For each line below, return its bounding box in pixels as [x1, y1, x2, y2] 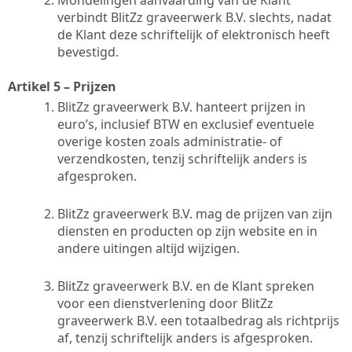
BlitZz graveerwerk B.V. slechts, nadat [111, 8, 332, 26]
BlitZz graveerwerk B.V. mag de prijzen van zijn [57, 204, 332, 222]
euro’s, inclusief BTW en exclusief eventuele [57, 115, 314, 133]
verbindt [57, 8, 108, 26]
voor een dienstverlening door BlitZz [57, 294, 273, 312]
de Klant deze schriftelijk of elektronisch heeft [57, 25, 330, 43]
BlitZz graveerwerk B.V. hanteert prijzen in [57, 97, 306, 115]
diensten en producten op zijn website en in [57, 222, 317, 240]
